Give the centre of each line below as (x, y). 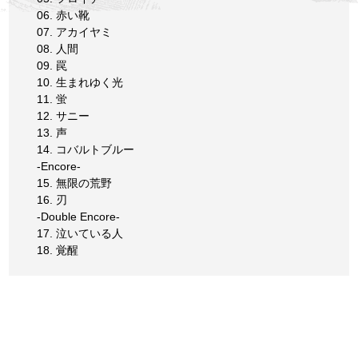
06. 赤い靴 (64, 16)
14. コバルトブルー (86, 150)
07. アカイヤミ (75, 32)
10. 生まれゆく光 (80, 83)
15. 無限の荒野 (75, 183)
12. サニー (64, 116)
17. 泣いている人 (80, 234)
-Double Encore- (79, 217)
